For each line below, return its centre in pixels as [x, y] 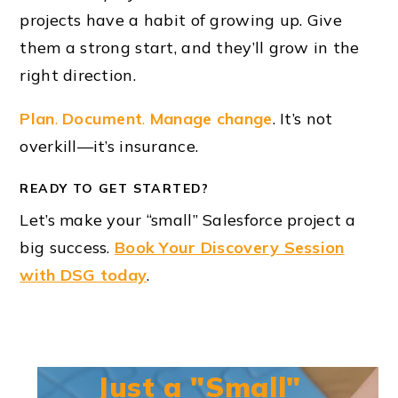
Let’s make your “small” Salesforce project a [188, 219]
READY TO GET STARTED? [115, 188]
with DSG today [84, 275]
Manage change [211, 118]
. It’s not [302, 118]
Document [103, 118]
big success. [68, 247]
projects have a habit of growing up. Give [181, 20]
